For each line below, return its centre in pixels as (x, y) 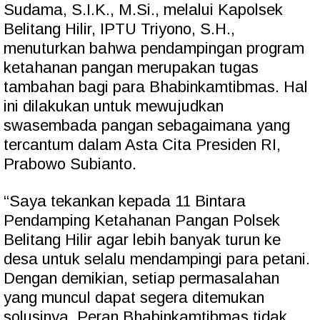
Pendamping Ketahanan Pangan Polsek (142, 221)
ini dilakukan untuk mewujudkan (114, 106)
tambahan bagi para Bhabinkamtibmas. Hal (156, 87)
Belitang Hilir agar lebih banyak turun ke (142, 240)
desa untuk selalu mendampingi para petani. (157, 259)
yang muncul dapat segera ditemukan (134, 298)
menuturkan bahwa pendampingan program (154, 49)
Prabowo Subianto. (70, 164)
